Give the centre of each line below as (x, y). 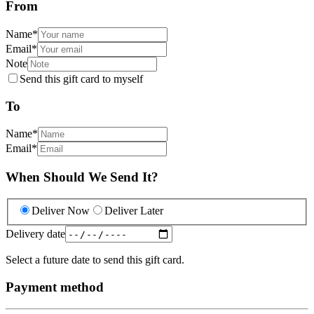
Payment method (55, 287)
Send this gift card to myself (81, 78)
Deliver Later (134, 211)
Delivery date (35, 233)
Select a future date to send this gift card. (95, 260)
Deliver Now (61, 211)
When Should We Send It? (82, 177)
